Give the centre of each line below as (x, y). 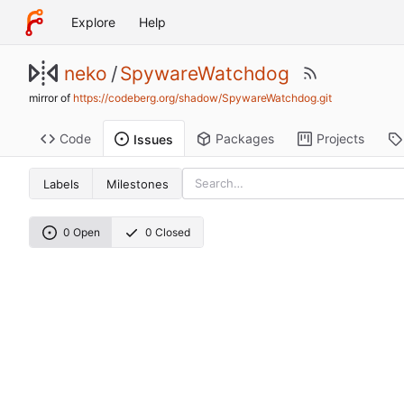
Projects (340, 138)
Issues (153, 139)
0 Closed (168, 233)
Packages (245, 138)
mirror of (51, 98)
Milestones (137, 184)
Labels (61, 184)
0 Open (81, 233)
